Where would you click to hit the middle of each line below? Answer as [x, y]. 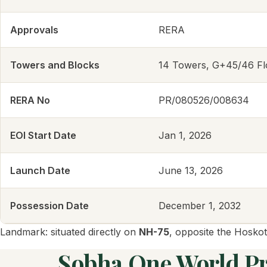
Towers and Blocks [55, 65]
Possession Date [49, 206]
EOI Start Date [43, 136]
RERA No [30, 100]
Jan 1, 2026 [185, 136]
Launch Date [40, 171]
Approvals [34, 30]
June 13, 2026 [191, 171]
